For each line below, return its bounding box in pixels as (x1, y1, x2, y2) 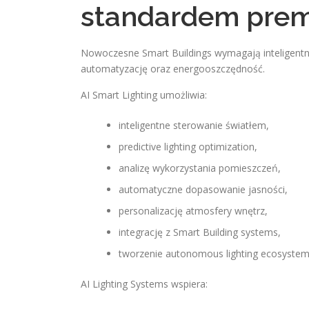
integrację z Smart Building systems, (119, 226, 281, 239)
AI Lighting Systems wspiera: (81, 277, 208, 290)
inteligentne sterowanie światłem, (119, 119, 269, 132)
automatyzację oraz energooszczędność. (81, 62, 265, 75)
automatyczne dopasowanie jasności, (119, 183, 288, 196)
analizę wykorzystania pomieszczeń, (119, 161, 281, 175)
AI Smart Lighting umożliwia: (81, 88, 207, 101)
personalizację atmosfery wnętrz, (119, 204, 268, 217)
